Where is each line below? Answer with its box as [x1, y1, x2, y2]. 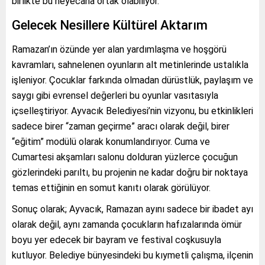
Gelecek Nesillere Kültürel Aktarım [12, 17, 208, 33]
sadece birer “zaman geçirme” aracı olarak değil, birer [12, 120, 230, 132]
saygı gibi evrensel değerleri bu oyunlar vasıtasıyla [12, 89, 218, 101]
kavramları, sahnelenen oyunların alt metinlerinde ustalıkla [12, 59, 248, 70]
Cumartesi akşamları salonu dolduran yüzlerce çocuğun [12, 151, 238, 163]
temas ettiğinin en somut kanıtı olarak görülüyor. [12, 182, 211, 193]
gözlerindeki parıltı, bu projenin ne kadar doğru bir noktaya [12, 166, 248, 178]
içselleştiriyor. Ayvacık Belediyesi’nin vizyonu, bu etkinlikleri [12, 105, 253, 117]
